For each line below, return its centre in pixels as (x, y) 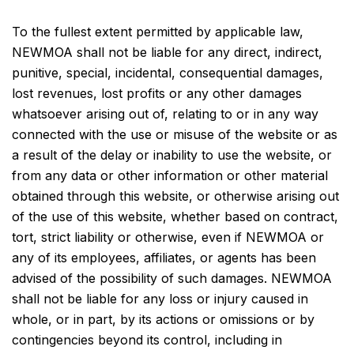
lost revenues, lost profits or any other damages (157, 93)
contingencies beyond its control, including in (147, 340)
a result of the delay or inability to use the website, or (172, 155)
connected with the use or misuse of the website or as (175, 134)
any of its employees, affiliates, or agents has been (164, 258)
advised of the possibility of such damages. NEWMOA (172, 278)
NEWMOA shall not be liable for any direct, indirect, (167, 52)
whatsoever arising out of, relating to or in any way (165, 114)
